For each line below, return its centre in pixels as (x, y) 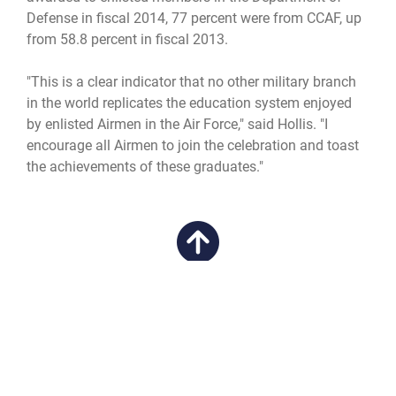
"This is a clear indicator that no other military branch (191, 82)
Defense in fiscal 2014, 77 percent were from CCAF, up (194, 19)
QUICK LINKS (71, 331)
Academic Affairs (95, 366)
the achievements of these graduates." (145, 167)
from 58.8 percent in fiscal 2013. (127, 40)
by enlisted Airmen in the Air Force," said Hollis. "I (177, 125)
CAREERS (58, 380)
